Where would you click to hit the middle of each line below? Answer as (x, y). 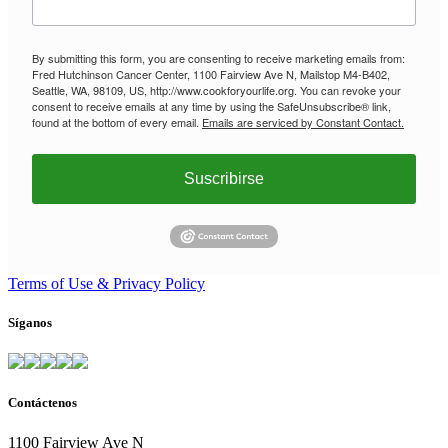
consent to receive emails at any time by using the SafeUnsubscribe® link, (211, 105)
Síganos (30, 323)
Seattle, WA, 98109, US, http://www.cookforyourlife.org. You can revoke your (216, 89)
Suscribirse (224, 178)
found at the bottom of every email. (117, 121)
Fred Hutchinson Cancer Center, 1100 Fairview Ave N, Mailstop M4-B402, (211, 73)
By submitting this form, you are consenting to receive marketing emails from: (218, 57)
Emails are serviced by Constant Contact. (303, 121)
